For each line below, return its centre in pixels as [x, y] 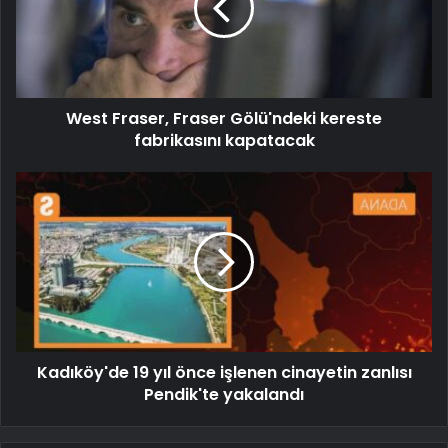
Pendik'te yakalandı [224, 395]
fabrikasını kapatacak [224, 141]
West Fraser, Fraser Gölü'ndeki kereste [224, 119]
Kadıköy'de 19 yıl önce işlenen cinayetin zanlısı [224, 373]
